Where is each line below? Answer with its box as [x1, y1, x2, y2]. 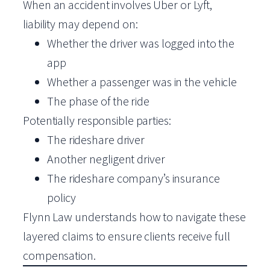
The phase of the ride [47, 93, 149, 108]
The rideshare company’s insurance [47, 171, 220, 186]
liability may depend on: [23, 16, 138, 31]
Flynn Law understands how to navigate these [23, 209, 246, 224]
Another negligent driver [47, 151, 165, 166]
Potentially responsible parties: [23, 113, 171, 128]
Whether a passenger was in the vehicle [47, 74, 237, 89]
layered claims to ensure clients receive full [23, 228, 230, 243]
